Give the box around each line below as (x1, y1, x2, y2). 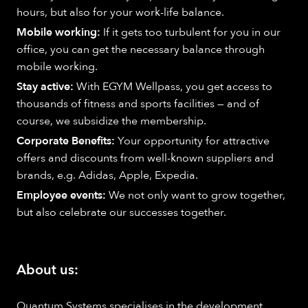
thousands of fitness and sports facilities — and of (16, 96, 259, 111)
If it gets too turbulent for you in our (103, 24, 280, 40)
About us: (16, 260, 78, 279)
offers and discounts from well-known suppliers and (16, 150, 274, 166)
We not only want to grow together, (109, 187, 285, 203)
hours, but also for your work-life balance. (16, 4, 224, 20)
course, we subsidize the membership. (16, 113, 206, 129)
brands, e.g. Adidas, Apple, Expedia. (16, 167, 198, 183)
